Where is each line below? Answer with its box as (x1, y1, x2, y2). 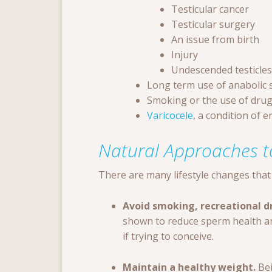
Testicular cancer (171, 2, 249, 16)
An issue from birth (171, 33, 259, 47)
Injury (171, 48, 198, 62)
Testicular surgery (171, 18, 255, 32)
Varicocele (147, 109, 193, 123)
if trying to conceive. (123, 229, 214, 243)
